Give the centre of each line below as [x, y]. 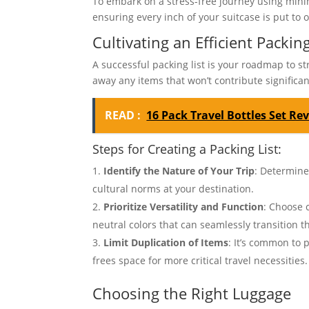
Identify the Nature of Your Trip [179, 171]
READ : [123, 115]
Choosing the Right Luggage [192, 293]
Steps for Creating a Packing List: [187, 149]
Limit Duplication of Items [166, 242]
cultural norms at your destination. [173, 189]
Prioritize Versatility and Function [184, 207]
